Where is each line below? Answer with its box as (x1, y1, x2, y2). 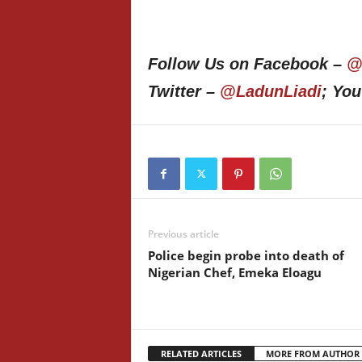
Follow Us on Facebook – (147, 55, 347, 73)
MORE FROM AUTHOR (265, 347, 360, 360)
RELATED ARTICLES (160, 347, 242, 360)
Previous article (147, 227, 219, 241)
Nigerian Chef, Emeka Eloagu (147, 264, 322, 280)
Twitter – (147, 82, 220, 100)
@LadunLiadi (219, 82, 322, 100)
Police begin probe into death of (147, 247, 344, 263)
